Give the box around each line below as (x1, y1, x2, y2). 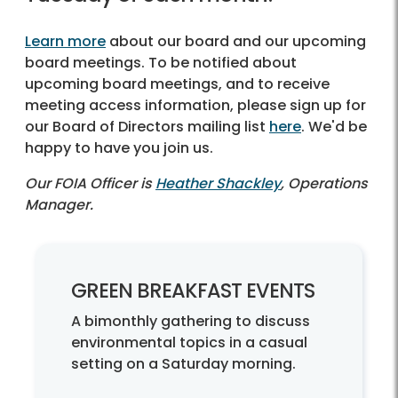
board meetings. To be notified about (25, 52, 297, 74)
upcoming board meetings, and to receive (25, 74, 330, 95)
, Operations (281, 173, 368, 195)
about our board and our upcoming (106, 31, 366, 52)
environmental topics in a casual (71, 332, 307, 354)
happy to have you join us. (25, 138, 213, 159)
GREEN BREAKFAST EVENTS (71, 276, 314, 306)
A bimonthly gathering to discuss (71, 311, 310, 332)
